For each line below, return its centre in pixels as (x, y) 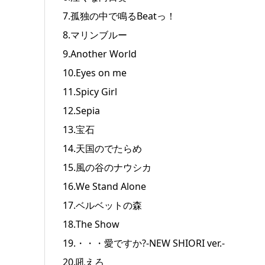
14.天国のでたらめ (102, 148)
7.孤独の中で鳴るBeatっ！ (119, 16)
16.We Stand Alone (104, 186)
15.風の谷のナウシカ (107, 167)
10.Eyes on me (94, 72)
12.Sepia (81, 110)
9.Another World (99, 54)
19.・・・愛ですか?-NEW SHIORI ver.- (143, 243)
